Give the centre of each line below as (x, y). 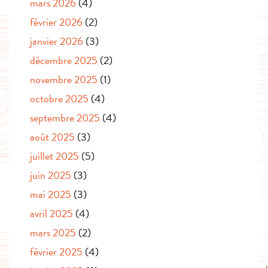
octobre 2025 (59, 99)
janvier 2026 (57, 41)
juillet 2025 (54, 156)
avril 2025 (51, 214)
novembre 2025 (64, 80)
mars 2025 (53, 233)
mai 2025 (51, 194)
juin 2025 (51, 175)
